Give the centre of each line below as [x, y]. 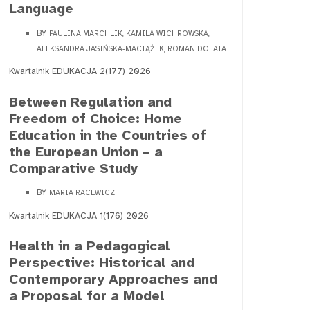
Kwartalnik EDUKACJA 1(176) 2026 [79, 216]
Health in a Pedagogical [90, 246]
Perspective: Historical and [102, 263]
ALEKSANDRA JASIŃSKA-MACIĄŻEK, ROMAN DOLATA [131, 48]
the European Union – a [86, 152]
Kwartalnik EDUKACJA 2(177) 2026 [80, 72]
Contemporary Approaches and [113, 280]
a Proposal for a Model [87, 296]
